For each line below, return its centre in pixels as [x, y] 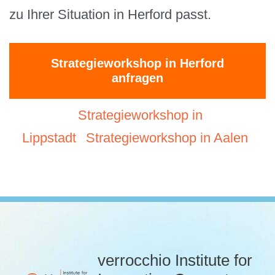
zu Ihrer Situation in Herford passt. [110, 15]
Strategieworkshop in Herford [137, 64]
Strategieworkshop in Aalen [167, 137]
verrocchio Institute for [175, 260]
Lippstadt [49, 137]
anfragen [137, 78]
